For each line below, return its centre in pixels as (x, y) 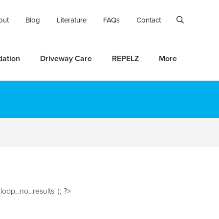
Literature (72, 20)
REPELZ (125, 59)
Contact (149, 20)
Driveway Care (66, 59)
